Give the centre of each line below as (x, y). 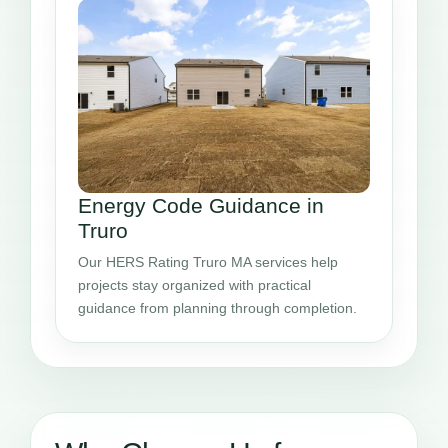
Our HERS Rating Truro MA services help (208, 262)
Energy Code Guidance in (201, 206)
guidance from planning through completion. (217, 308)
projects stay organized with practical (194, 285)
